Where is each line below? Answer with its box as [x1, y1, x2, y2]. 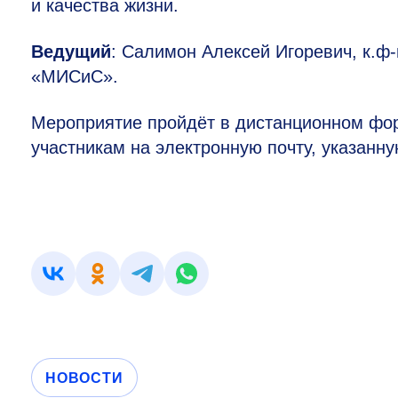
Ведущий [31, 42, 111, 62]
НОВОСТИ [45, 370, 123, 386]
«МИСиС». [31, 67, 118, 87]
